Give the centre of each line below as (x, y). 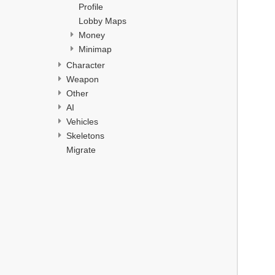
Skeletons (85, 135)
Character (86, 65)
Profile (91, 7)
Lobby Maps (103, 21)
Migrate (81, 149)
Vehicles (82, 121)
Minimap (95, 49)
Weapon (83, 79)
